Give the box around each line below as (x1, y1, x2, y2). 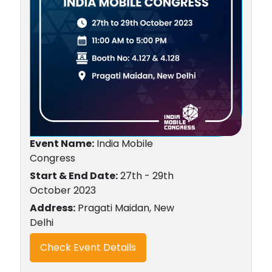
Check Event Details (39, 240, 136, 255)
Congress (29, 151, 75, 166)
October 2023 (29, 183, 96, 198)
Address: (29, 201, 75, 216)
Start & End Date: (29, 169, 118, 183)
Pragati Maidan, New (75, 201, 174, 216)
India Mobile (93, 137, 153, 151)
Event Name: (29, 137, 94, 151)
